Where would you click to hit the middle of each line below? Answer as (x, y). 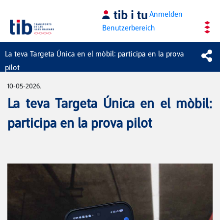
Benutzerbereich (129, 28)
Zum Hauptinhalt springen (51, 9)
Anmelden (166, 14)
